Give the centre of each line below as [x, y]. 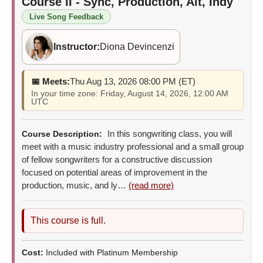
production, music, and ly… [75, 185]
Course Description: [62, 134]
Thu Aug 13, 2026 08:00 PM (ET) [133, 81]
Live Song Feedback [66, 16]
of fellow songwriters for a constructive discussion [117, 159]
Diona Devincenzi [137, 46]
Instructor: [77, 46]
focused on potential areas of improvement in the [114, 172]
